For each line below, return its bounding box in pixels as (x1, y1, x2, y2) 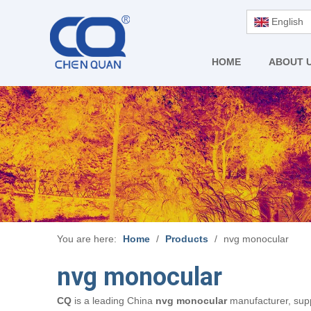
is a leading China (72, 295, 155, 306)
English (271, 16, 304, 27)
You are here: (57, 233, 117, 244)
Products (165, 233, 208, 244)
